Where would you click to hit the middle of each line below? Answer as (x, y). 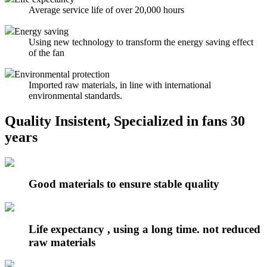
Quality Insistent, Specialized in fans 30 (125, 121)
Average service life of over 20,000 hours (106, 10)
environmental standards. (75, 95)
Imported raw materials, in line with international (120, 85)
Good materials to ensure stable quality (124, 184)
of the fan (46, 52)
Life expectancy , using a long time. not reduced (145, 229)
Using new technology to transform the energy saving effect (141, 42)
